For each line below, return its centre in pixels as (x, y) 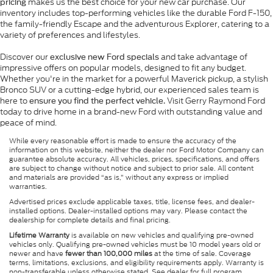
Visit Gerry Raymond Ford (215, 101)
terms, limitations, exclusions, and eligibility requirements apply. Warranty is (136, 262)
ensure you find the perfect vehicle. (97, 101)
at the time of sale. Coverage (202, 253)
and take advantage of (203, 57)
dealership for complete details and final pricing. (90, 220)
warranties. (28, 186)
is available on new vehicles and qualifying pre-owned (161, 235)
